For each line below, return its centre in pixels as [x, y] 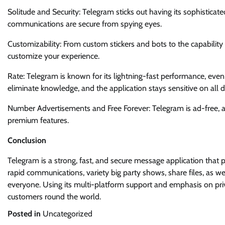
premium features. [38, 120]
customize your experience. [53, 56]
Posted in [25, 214]
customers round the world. [54, 197]
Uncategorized [68, 214]
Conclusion [27, 140]
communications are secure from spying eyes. [85, 24]
